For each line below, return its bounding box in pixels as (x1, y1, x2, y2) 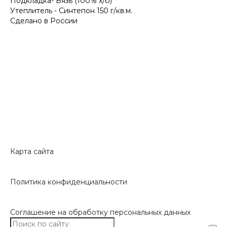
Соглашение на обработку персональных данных (10, 208, 191, 217)
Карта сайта (10, 147, 54, 156)
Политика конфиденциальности (10, 177, 127, 186)
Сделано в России (10, 16, 78, 25)
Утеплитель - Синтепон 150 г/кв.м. (10, 6, 132, 15)
